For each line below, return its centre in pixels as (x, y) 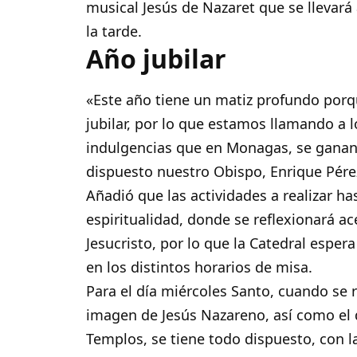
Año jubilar (157, 59)
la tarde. (114, 31)
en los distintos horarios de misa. (200, 267)
